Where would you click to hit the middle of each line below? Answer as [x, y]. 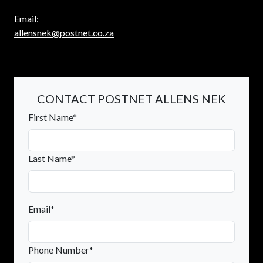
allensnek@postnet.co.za [64, 32]
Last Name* [52, 158]
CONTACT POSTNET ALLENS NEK [131, 98]
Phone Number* [61, 249]
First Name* [53, 117]
